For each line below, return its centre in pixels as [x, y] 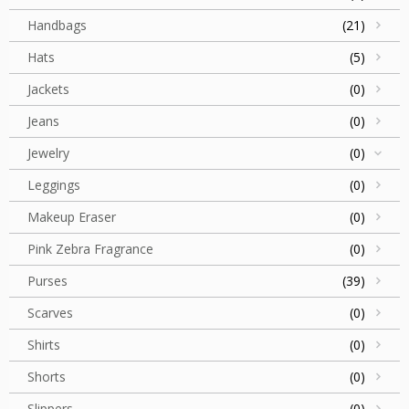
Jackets [48, 89]
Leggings [54, 185]
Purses [47, 281]
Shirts [44, 345]
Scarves [50, 313]
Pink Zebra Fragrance [90, 249]
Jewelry [48, 153]
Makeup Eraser [72, 217]
